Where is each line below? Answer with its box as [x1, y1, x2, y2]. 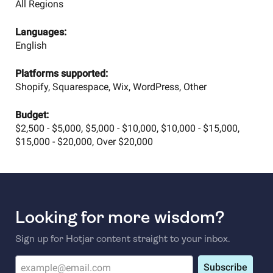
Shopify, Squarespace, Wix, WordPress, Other [15, 81, 207, 93]
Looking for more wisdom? [15, 207, 225, 227]
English [15, 40, 47, 51]
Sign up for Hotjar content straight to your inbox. [15, 233, 230, 244]
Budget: [15, 109, 49, 121]
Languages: [15, 26, 66, 38]
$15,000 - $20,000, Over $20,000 [15, 136, 153, 147]
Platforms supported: [15, 68, 108, 79]
